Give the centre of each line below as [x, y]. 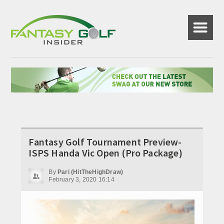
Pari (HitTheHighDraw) [90, 172]
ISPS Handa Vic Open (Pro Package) [105, 152]
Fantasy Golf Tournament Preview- [105, 141]
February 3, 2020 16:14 [81, 179]
